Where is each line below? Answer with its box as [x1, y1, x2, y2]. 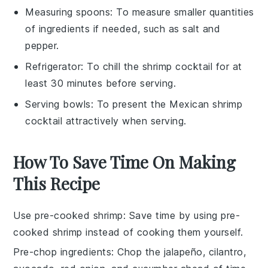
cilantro [208, 245, 243, 258]
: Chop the [111, 245, 164, 258]
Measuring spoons [25, 5, 111, 18]
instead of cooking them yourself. [82, 226, 243, 238]
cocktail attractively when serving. [25, 114, 187, 127]
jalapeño [163, 245, 203, 258]
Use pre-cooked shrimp [13, 209, 123, 221]
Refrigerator [25, 60, 81, 72]
